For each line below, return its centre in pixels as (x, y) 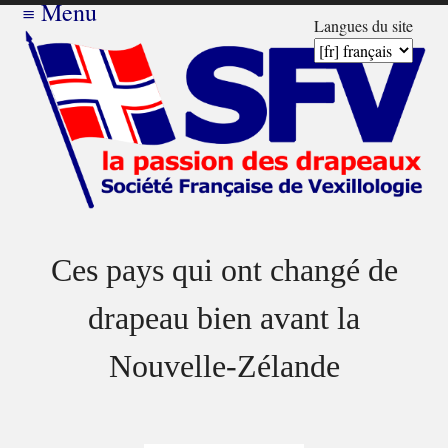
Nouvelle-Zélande (224, 366)
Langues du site (363, 26)
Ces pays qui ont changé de (224, 270)
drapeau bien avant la (224, 318)
